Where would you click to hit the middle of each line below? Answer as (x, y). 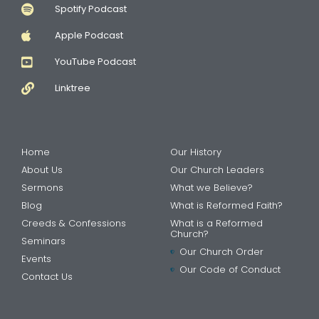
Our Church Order (221, 252)
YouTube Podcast (95, 62)
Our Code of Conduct (230, 270)
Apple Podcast (89, 36)
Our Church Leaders (217, 170)
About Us (42, 170)
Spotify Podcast (90, 9)
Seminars (43, 241)
